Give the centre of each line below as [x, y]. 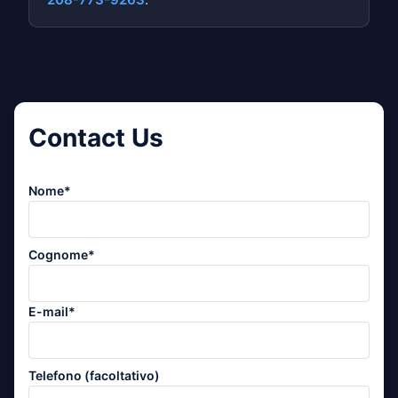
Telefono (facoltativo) [94, 375]
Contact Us [96, 137]
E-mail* [52, 311]
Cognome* [62, 254]
